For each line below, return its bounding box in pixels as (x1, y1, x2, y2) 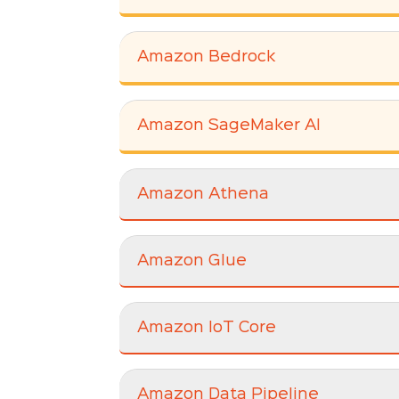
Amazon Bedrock (137, 49, 276, 64)
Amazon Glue (137, 254, 248, 269)
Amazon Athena (137, 187, 270, 202)
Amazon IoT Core (137, 321, 277, 336)
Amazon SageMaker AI (137, 118, 322, 133)
